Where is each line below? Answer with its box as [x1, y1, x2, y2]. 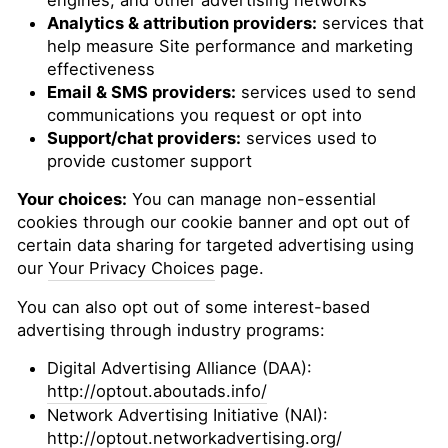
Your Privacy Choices [48, 258, 215, 278]
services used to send [236, 82, 416, 102]
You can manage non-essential [127, 189, 376, 209]
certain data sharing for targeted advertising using [17, 235, 414, 255]
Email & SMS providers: [47, 82, 236, 102]
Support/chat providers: [47, 128, 241, 148]
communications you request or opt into [47, 105, 362, 125]
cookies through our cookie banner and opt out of [17, 212, 410, 232]
